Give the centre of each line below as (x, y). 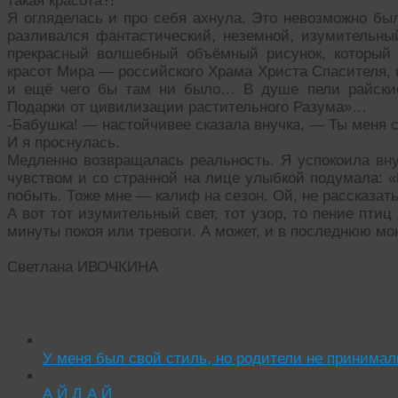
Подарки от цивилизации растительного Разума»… (187, 107)
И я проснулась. (64, 143)
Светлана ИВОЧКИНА (83, 267)
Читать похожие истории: (119, 304)
